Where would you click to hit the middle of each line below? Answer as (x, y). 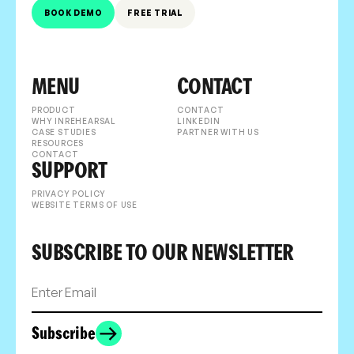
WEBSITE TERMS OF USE (85, 205)
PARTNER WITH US (218, 132)
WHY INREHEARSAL (74, 121)
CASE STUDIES (64, 132)
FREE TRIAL (155, 13)
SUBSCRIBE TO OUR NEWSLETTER (163, 253)
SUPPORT (70, 171)
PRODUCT (54, 110)
